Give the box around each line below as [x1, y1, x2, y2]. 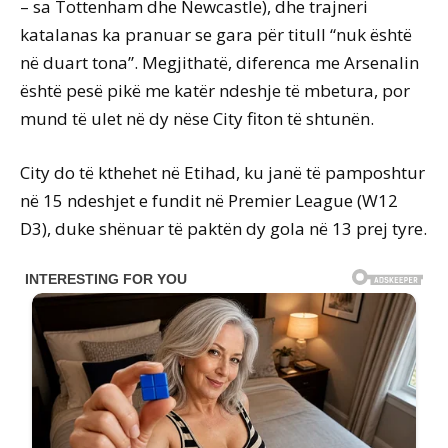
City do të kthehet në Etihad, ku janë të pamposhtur [20, 161, 425, 185]
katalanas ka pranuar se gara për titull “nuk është [20, 23, 412, 47]
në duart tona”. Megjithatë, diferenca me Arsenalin [20, 51, 419, 75]
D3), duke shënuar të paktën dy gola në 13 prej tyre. [20, 217, 427, 241]
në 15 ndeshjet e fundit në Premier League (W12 [20, 189, 398, 213]
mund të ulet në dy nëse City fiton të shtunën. [20, 107, 374, 131]
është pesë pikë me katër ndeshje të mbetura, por [20, 79, 410, 103]
